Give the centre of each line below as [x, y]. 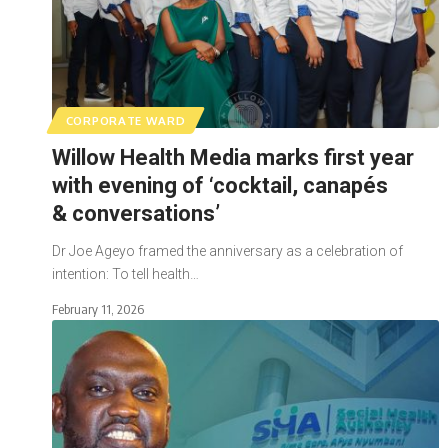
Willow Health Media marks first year [233, 157]
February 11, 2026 [98, 308]
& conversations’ [138, 213]
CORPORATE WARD [125, 120]
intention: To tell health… [125, 273]
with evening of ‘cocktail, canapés [220, 185]
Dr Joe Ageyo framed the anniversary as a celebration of [227, 250]
